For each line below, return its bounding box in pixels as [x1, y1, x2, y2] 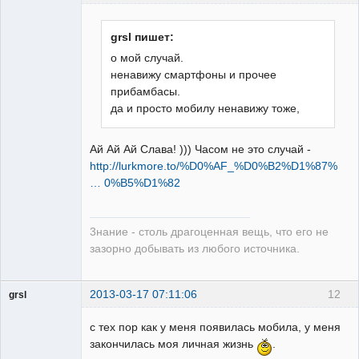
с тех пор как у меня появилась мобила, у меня [90, 320, 341, 333]
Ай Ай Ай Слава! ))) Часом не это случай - [90, 142, 311, 155]
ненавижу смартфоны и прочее [111, 68, 277, 82]
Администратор [9, 303, 81, 315]
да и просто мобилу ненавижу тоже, [111, 102, 301, 115]
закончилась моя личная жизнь [90, 337, 256, 350]
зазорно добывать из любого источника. [90, 242, 300, 255]
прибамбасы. [111, 85, 181, 99]
